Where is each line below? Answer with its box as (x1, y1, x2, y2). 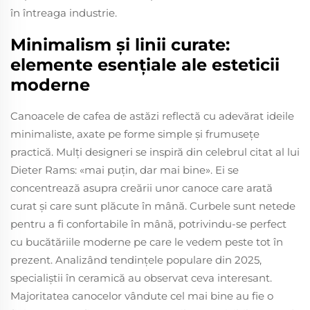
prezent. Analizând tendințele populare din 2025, (10, 253, 262, 266)
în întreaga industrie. (10, 6, 117, 19)
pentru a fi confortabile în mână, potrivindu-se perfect (10, 217, 286, 230)
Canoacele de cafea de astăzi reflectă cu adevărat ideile (10, 109, 294, 122)
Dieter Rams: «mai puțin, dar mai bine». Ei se (10, 163, 239, 176)
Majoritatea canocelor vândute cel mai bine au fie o (10, 289, 273, 302)
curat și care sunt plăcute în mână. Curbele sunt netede (10, 199, 295, 212)
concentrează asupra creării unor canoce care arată (10, 181, 273, 194)
